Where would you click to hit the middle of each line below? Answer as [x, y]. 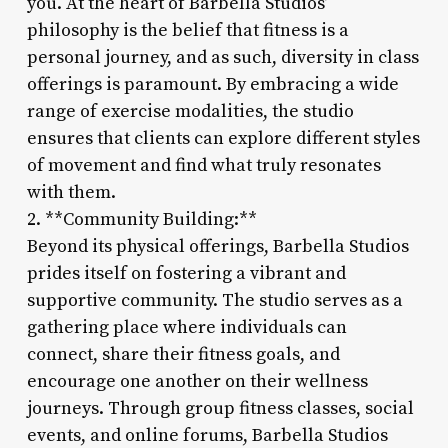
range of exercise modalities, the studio [190, 111]
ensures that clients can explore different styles [223, 138]
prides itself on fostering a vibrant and [186, 273]
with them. [71, 192]
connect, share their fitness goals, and [183, 354]
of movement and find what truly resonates [203, 165]
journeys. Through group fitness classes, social [220, 408]
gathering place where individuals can [186, 327]
